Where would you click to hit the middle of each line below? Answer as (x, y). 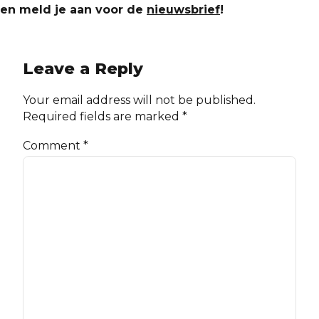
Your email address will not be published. (139, 100)
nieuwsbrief (183, 10)
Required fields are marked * (105, 117)
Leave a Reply (83, 69)
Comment (53, 146)
